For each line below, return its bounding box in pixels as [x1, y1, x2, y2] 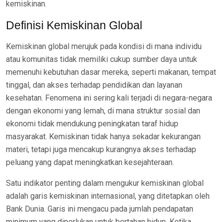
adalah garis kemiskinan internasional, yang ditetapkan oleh [6, 191, 210, 201]
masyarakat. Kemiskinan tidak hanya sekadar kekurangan [6, 132, 201, 141]
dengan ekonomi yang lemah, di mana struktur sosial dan [6, 106, 200, 115]
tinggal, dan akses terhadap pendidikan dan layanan [6, 80, 182, 90]
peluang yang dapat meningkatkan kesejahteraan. [6, 158, 174, 167]
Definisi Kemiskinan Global [6, 19, 142, 32]
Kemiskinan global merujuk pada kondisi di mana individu [6, 42, 202, 51]
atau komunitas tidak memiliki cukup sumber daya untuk [6, 55, 197, 64]
